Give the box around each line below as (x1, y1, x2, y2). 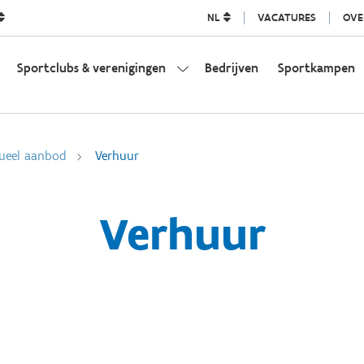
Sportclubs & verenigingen (16, 60, 166, 76)
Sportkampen (277, 60, 355, 76)
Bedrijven (204, 60, 258, 76)
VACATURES (257, 11, 316, 24)
